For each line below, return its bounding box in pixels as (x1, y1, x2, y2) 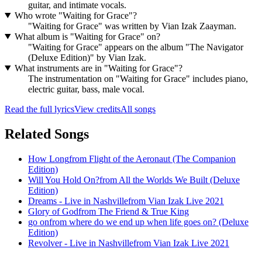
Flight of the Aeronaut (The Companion (89, 153, 236, 164)
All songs (120, 104, 156, 114)
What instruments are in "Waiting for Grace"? (14, 63, 182, 73)
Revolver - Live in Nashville (28, 237, 133, 248)
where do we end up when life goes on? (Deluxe (69, 216, 249, 227)
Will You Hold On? (28, 174, 99, 185)
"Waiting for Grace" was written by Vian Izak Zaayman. (28, 20, 236, 31)
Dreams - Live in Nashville (28, 195, 128, 206)
